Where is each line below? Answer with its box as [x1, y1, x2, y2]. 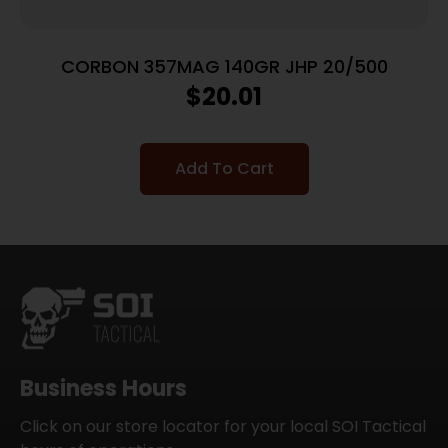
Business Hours [20, 372, 187, 404]
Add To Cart [174, 156, 274, 180]
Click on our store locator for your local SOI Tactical [20, 414, 426, 438]
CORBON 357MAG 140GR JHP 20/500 [60, 53, 388, 79]
